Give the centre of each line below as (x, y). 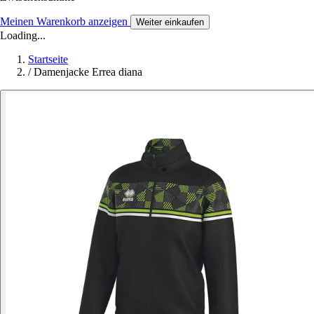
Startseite (48, 59)
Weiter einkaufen (170, 22)
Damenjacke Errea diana (88, 71)
